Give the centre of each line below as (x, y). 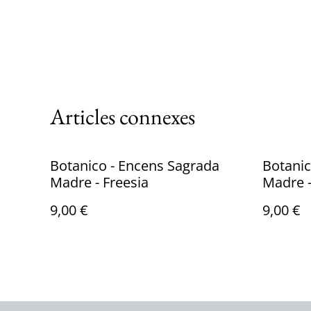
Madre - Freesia (99, 182)
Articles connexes (123, 117)
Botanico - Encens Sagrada (135, 166)
